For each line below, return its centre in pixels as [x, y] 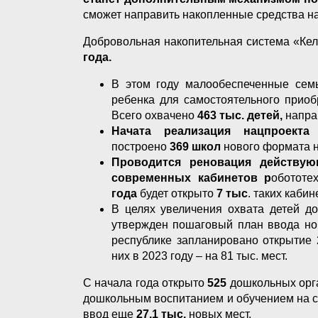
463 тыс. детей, [240, 115]
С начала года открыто [144, 283]
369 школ [194, 146]
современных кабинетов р [192, 177]
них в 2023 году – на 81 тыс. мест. [199, 256]
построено [139, 146]
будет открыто [177, 193]
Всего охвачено [154, 115]
